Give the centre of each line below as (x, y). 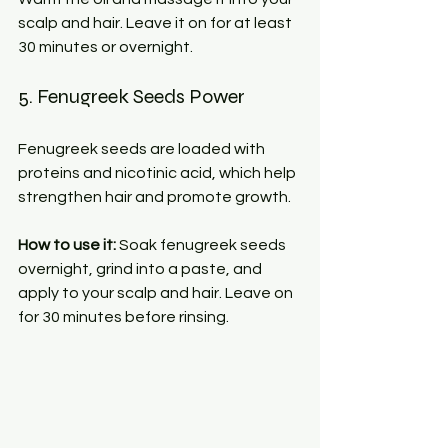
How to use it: (67, 244)
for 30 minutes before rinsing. (123, 316)
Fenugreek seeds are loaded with (143, 148)
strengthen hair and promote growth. (154, 196)
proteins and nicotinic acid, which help (158, 172)
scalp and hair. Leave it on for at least (156, 22)
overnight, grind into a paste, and (141, 268)
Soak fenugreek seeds (202, 244)
